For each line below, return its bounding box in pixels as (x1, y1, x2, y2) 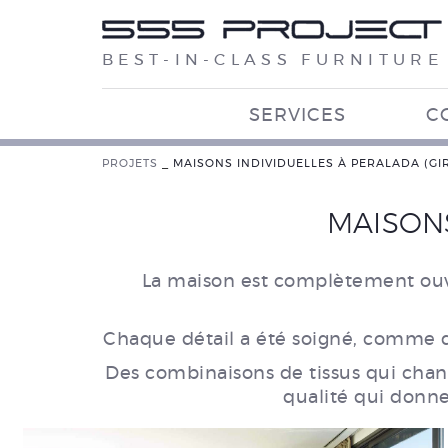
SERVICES (249, 107, 346, 125)
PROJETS (102, 158, 158, 169)
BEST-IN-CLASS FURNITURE (102, 52, 443, 68)
